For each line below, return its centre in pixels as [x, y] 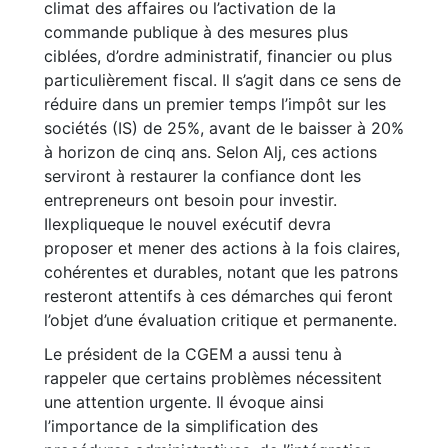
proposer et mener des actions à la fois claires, [222, 248]
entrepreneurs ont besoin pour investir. [190, 200]
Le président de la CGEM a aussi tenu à [193, 354]
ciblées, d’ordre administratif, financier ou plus [218, 56]
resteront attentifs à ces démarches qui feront [218, 296]
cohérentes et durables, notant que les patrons [221, 272]
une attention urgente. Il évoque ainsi [184, 402]
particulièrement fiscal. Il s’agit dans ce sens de [222, 80]
